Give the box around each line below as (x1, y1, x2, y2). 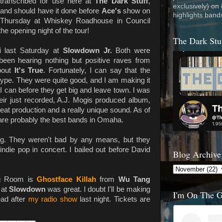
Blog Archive (173, 148, 221, 161)
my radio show (28, 195, 77, 203)
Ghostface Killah (37, 175, 96, 183)
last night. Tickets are (77, 195, 150, 203)
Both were (111, 46, 151, 55)
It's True (14, 66, 44, 74)
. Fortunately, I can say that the (43, 66, 151, 74)
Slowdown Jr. (62, 46, 112, 55)
